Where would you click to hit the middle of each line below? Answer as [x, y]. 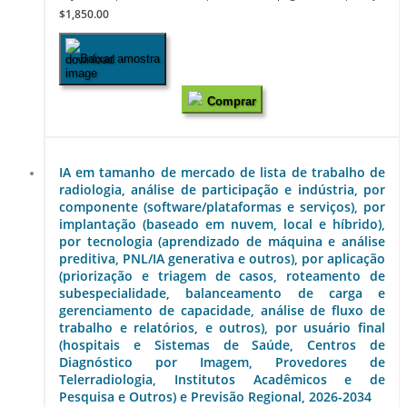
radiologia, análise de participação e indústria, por [222, 190]
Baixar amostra [120, 59]
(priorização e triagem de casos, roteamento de [222, 276]
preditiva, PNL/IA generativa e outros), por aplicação [222, 259]
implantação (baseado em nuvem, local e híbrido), [222, 224]
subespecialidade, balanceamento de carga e [222, 293]
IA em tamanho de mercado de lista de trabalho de [222, 173]
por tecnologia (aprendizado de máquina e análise [222, 242]
